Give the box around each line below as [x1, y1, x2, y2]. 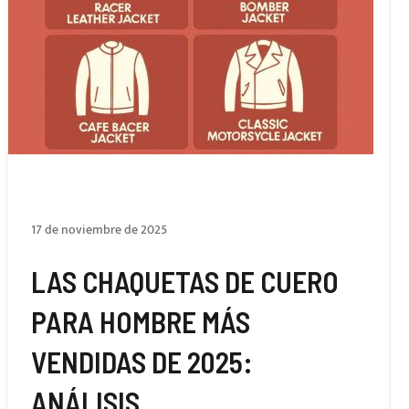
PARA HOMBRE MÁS [30, 304, 250, 339]
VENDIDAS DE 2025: [30, 344, 253, 379]
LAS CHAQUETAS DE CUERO [30, 264, 339, 299]
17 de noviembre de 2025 [30, 219, 167, 240]
